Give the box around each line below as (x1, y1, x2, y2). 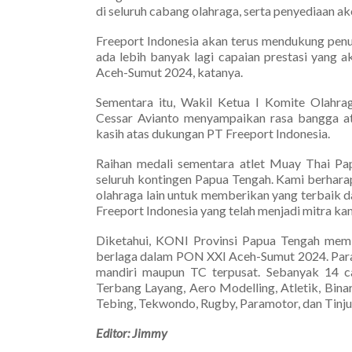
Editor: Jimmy (96, 324, 167, 340)
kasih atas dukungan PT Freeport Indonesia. (96, 125, 330, 141)
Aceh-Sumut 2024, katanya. (96, 64, 243, 79)
